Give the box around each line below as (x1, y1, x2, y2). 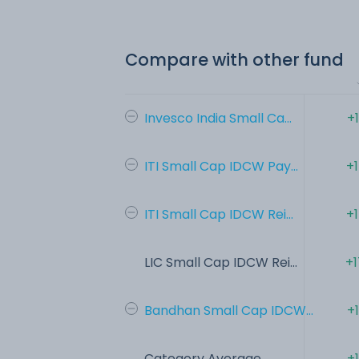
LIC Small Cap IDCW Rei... (144, 252, 297, 272)
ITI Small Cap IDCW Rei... (144, 204, 293, 224)
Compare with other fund (125, 47, 344, 71)
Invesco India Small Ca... (144, 108, 292, 127)
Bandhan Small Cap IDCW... (144, 301, 313, 320)
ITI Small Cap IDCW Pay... (144, 156, 298, 175)
